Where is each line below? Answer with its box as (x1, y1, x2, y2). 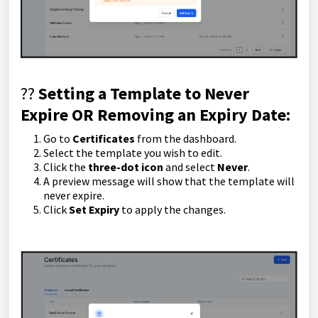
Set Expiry (69, 202, 119, 217)
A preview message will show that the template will (43, 174, 295, 189)
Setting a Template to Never (38, 82, 249, 105)
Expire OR (21, 104, 97, 126)
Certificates (72, 131, 135, 146)
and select (163, 160, 217, 175)
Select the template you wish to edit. (43, 146, 222, 160)
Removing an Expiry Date (97, 104, 286, 126)
